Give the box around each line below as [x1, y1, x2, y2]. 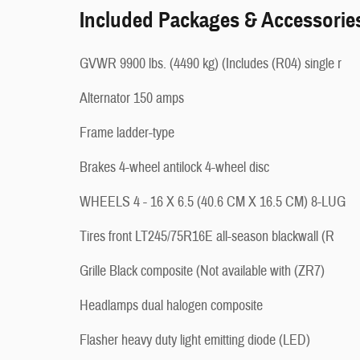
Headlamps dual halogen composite [80, 297, 263, 315]
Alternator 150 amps [80, 89, 184, 108]
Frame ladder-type [80, 124, 174, 142]
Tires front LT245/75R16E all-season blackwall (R [80, 227, 334, 246]
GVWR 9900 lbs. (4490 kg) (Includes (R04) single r [80, 55, 342, 73]
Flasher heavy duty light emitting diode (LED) [80, 331, 310, 350]
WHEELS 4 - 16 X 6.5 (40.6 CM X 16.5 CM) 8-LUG [80, 193, 346, 211]
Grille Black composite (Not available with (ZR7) [80, 262, 325, 280]
